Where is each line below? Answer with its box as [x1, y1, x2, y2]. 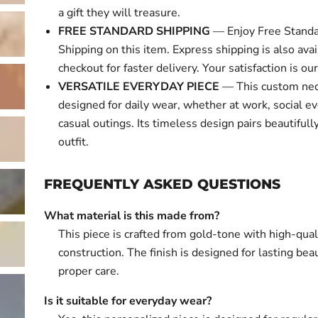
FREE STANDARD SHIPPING [58, 23, 211, 39]
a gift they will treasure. [58, 5, 181, 21]
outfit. [58, 134, 89, 150]
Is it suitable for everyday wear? [44, 293, 212, 309]
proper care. [58, 263, 120, 279]
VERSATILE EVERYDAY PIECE [58, 79, 220, 94]
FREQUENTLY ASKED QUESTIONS [44, 176, 281, 192]
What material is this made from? [44, 208, 220, 224]
